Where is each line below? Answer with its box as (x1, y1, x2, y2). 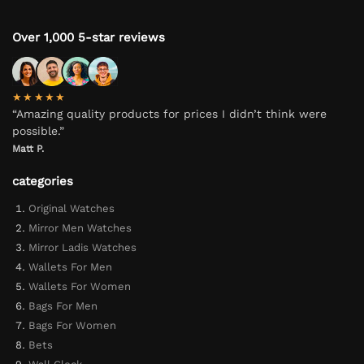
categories (12, 174, 73, 189)
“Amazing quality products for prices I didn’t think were (12, 107, 327, 121)
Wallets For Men (28, 260, 112, 273)
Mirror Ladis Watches (28, 240, 136, 253)
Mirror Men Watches (28, 221, 132, 234)
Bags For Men (28, 299, 97, 312)
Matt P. (12, 143, 44, 155)
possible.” (12, 124, 64, 138)
